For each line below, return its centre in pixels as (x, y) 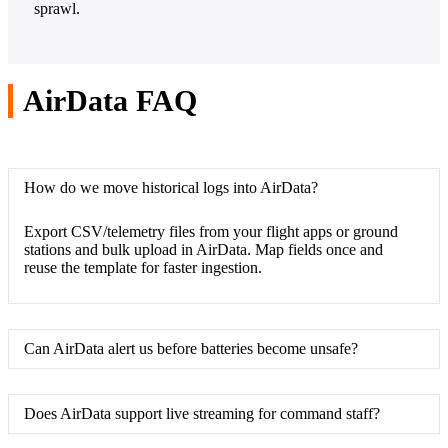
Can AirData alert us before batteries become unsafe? (191, 348)
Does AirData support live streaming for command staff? (202, 413)
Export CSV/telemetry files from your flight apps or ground (211, 231)
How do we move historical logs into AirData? (171, 187)
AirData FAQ (110, 100)
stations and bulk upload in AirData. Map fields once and (203, 249)
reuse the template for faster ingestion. (143, 267)
